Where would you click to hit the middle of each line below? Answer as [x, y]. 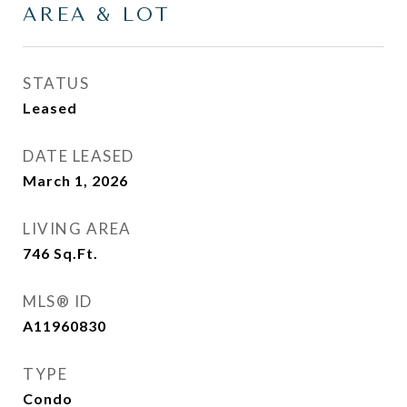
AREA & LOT [97, 15]
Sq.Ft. [76, 253]
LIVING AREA [77, 228]
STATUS [56, 83]
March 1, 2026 [75, 180]
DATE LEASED [79, 156]
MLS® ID [58, 301]
